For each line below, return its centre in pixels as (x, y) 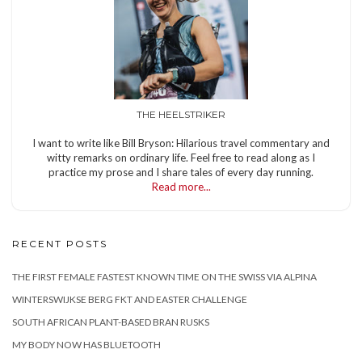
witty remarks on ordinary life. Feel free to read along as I (181, 158)
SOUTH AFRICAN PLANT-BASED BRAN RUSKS (111, 322)
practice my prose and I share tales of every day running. (181, 173)
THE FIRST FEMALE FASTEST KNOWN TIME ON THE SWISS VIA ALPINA (164, 277)
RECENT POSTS (60, 244)
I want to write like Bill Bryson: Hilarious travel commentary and (181, 143)
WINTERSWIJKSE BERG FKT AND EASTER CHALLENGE (130, 300)
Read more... (181, 187)
